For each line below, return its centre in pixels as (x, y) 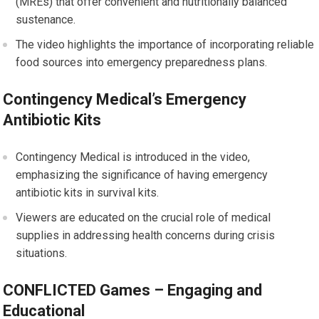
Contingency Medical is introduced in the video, (133, 157)
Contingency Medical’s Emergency (125, 99)
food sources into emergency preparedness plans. (142, 62)
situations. (42, 253)
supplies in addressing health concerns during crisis (146, 235)
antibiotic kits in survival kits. (88, 192)
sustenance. (46, 19)
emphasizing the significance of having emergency (142, 174)
